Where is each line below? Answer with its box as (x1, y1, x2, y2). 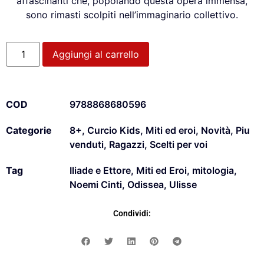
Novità (201, 124, 230, 137)
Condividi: (113, 209, 151, 219)
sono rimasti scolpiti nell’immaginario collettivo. (26, 8, 238, 21)
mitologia (192, 164, 234, 177)
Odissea (127, 179, 164, 191)
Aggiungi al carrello (52, 48, 140, 61)
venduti (70, 138, 104, 151)
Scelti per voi (150, 138, 207, 151)
